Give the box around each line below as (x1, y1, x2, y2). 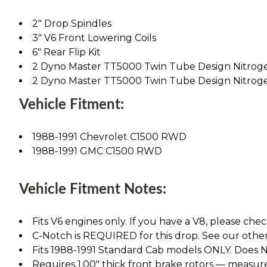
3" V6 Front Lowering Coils (32, 32, 156, 44)
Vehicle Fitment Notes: (19, 182, 166, 197)
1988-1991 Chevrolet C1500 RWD (32, 131, 187, 142)
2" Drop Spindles (32, 17, 111, 29)
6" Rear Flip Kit (32, 46, 101, 58)
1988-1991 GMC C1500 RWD (32, 145, 162, 157)
